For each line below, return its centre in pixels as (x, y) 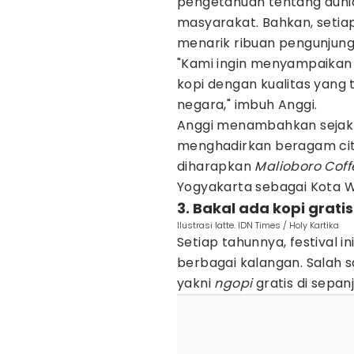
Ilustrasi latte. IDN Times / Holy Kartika (258, 225)
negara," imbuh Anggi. (247, 105)
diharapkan (216, 166)
